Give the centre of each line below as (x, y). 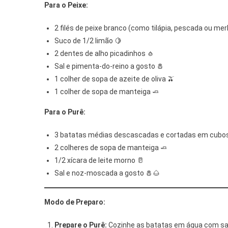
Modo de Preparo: (75, 202)
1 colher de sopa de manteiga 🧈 (107, 91)
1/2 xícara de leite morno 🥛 (99, 160)
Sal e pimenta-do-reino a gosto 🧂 (109, 66)
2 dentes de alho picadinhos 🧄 (104, 53)
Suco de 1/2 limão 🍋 (88, 40)
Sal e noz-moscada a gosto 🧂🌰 (107, 173)
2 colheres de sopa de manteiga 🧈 (111, 147)
